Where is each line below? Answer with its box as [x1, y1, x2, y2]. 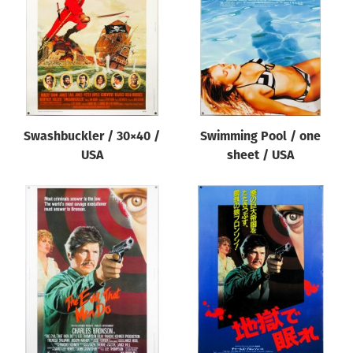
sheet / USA [227, 149, 295, 162]
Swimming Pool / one [200, 130, 321, 143]
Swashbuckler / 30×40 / [24, 130, 161, 143]
